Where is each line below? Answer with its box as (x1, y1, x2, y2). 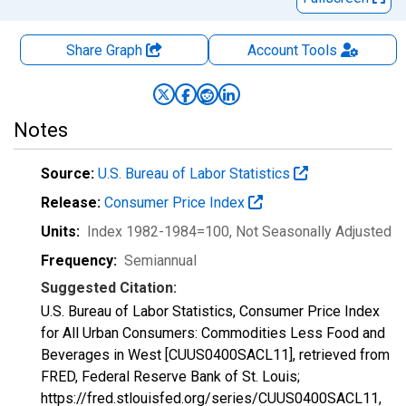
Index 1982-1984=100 (87, 223, 229, 240)
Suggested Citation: (41, 279, 177, 296)
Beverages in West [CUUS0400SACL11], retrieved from (41, 346, 390, 363)
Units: (41, 223, 80, 240)
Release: (41, 194, 101, 211)
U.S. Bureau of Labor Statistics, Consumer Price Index (41, 303, 380, 320)
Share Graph (66, 42, 146, 59)
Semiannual (124, 252, 197, 269)
